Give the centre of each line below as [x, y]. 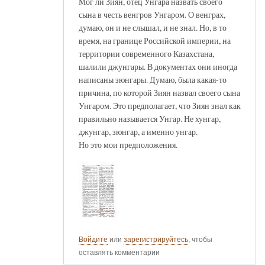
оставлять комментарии [119, 252]
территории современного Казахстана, [146, 53]
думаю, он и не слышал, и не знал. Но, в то [153, 27]
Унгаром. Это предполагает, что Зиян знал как [160, 105]
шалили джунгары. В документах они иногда [158, 66]
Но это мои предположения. [128, 144]
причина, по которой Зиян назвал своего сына [159, 92]
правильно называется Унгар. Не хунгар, [150, 118]
